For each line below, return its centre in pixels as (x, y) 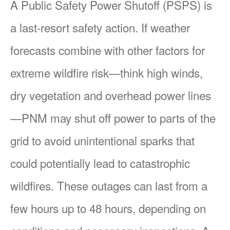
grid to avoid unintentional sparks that (102, 140)
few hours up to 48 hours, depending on (108, 208)
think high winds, (161, 72)
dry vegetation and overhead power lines (111, 95)
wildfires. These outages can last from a (109, 185)
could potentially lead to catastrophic (100, 163)
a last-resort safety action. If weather (100, 27)
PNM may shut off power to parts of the (119, 118)
